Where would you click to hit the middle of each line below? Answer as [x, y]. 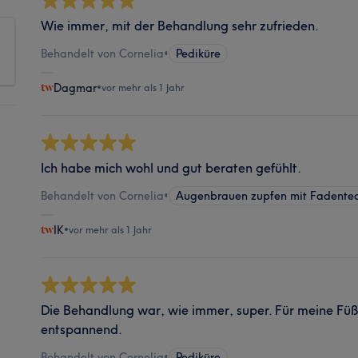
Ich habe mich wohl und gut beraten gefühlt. [171, 168]
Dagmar [75, 88]
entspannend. [81, 329]
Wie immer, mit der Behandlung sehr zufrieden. [179, 26]
